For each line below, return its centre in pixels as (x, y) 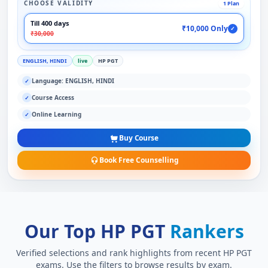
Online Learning (57, 114)
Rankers (207, 231)
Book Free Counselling (139, 160)
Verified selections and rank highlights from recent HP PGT (134, 252)
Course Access (53, 97)
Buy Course (139, 138)
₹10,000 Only (205, 28)
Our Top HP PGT (97, 231)
